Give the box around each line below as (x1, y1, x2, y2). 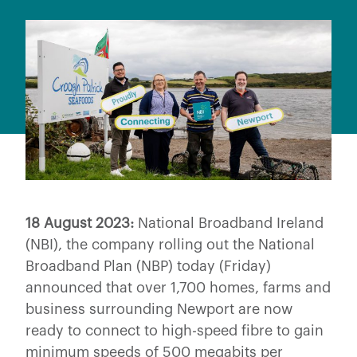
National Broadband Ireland (138, 215, 324, 230)
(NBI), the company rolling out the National (25, 237, 315, 252)
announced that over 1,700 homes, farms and (25, 280, 331, 295)
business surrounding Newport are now (25, 301, 292, 316)
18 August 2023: (25, 215, 138, 230)
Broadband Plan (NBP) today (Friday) (25, 258, 271, 273)
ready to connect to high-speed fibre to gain (25, 323, 324, 338)
